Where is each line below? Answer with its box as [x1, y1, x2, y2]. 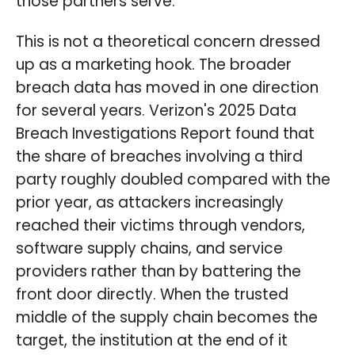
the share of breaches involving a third [16, 146, 303, 168]
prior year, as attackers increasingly [16, 192, 284, 214]
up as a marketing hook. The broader [16, 54, 292, 76]
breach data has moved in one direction [16, 77, 319, 99]
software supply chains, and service [16, 238, 283, 260]
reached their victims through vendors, [16, 215, 305, 237]
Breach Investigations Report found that [16, 123, 315, 145]
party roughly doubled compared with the [16, 169, 330, 191]
